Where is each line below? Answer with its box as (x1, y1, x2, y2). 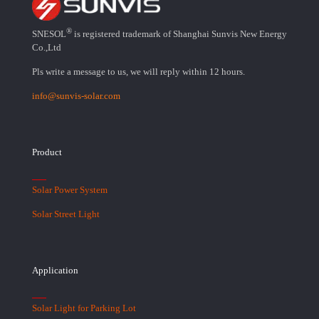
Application (32, 265, 78, 276)
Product (32, 147, 62, 158)
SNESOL (32, 28, 66, 40)
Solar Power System (32, 184, 108, 196)
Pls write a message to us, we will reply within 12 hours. (32, 66, 245, 78)
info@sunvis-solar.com (32, 90, 120, 102)
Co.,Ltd (32, 42, 61, 53)
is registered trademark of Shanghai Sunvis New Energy (72, 28, 287, 40)
